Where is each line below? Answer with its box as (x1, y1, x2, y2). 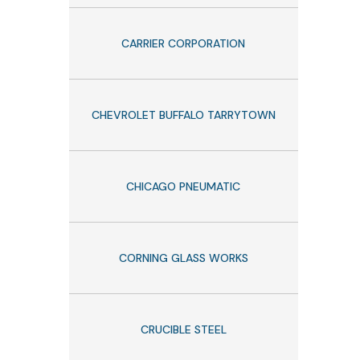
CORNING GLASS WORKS (118, 250, 248, 265)
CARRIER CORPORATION (121, 35, 246, 51)
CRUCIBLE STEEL (140, 321, 227, 337)
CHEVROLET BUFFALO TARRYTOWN (91, 107, 276, 122)
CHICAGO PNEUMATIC (126, 178, 241, 194)
